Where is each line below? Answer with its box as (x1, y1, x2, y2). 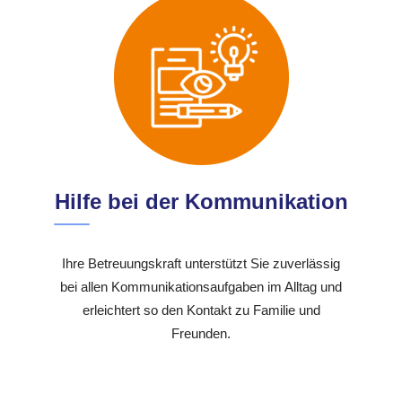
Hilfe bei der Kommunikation (54, 188, 348, 214)
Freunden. (171, 325, 231, 341)
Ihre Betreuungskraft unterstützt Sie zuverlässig (62, 255, 340, 271)
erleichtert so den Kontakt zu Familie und (82, 301, 320, 318)
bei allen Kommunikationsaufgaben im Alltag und (60, 278, 342, 294)
